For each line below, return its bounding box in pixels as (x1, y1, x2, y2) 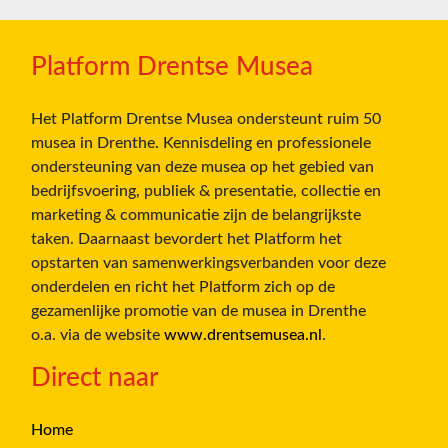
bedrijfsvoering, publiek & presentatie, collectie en (31, 183, 381, 200)
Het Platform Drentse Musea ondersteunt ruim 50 (31, 111, 381, 128)
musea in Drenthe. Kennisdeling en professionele (31, 135, 371, 152)
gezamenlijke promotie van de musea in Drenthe (31, 303, 366, 320)
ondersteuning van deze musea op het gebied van (31, 159, 374, 176)
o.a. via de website (31, 327, 164, 344)
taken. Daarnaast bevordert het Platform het (31, 231, 342, 248)
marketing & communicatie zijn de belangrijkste (31, 207, 361, 224)
